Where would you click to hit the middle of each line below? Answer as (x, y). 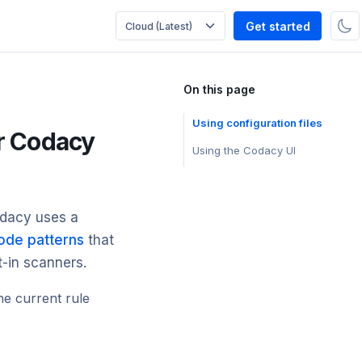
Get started (278, 26)
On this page (219, 89)
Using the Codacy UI (244, 151)
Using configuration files (257, 123)
